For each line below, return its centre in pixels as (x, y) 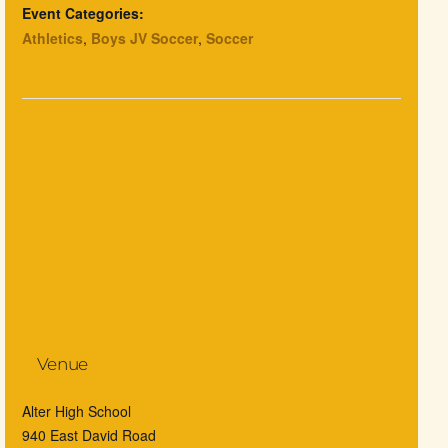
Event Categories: (82, 13)
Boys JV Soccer (144, 38)
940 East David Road (88, 435)
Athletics (52, 38)
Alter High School (76, 411)
